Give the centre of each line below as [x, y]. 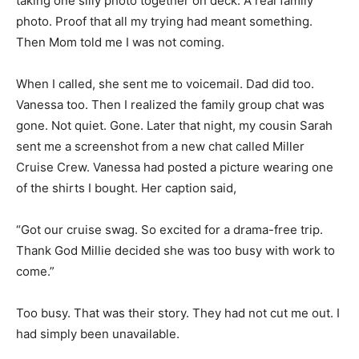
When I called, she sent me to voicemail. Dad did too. [165, 83]
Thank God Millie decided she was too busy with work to [175, 250]
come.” [35, 271]
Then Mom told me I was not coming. [120, 42]
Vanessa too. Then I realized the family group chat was [170, 104]
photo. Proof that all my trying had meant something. [164, 21]
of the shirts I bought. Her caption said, [126, 188]
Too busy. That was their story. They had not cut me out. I [178, 313]
